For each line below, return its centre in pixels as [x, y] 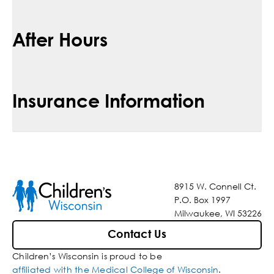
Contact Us [137, 235]
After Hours [60, 39]
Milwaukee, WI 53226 [218, 213]
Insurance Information [109, 100]
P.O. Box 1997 [202, 200]
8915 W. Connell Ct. [215, 187]
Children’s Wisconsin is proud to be [87, 256]
